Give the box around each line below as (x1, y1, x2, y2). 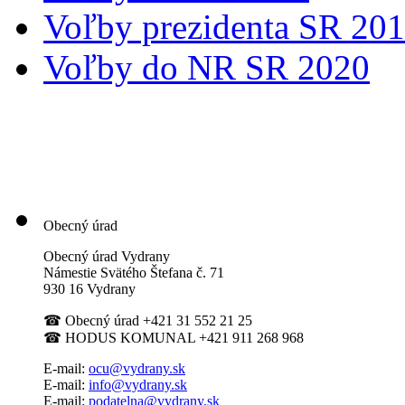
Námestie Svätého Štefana (43, 264, 196, 280)
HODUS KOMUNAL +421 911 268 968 (61, 329, 304, 345)
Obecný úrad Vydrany (43, 248, 170, 264)
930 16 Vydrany (43, 280, 136, 297)
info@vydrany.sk (89, 376, 187, 392)
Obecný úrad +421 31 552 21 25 (61, 312, 252, 328)
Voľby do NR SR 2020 (43, 47, 370, 87)
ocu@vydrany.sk (89, 360, 185, 376)
